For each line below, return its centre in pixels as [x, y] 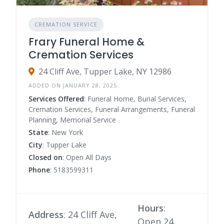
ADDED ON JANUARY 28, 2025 [73, 85]
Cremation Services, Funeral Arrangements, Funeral [112, 109]
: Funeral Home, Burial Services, [135, 98]
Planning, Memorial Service [72, 119]
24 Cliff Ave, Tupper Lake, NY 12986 [105, 71]
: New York [65, 132]
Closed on [45, 157]
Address [46, 215]
